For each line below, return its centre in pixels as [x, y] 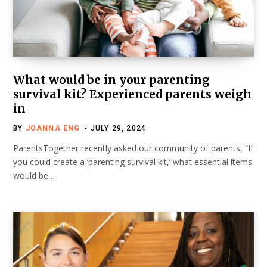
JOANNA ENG [53, 128]
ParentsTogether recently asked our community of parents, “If [133, 148]
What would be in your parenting [111, 80]
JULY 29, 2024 [118, 128]
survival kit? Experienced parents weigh [132, 94]
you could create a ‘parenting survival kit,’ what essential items [133, 162]
